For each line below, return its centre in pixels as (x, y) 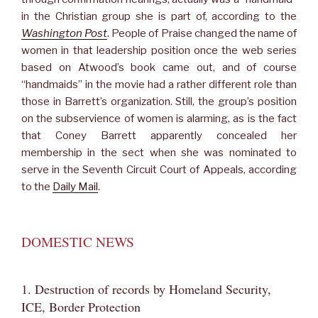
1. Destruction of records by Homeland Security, (146, 289)
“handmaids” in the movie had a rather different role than (159, 84)
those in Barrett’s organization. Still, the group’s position (159, 101)
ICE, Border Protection (81, 307)
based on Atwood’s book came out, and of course (159, 67)
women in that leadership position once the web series (159, 50)
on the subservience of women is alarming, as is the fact (159, 118)
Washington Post (65, 33)
